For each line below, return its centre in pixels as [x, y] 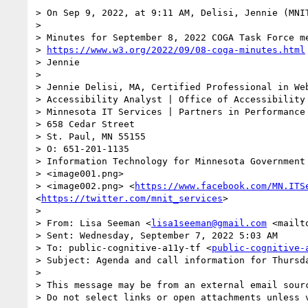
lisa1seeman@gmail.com [209, 223]
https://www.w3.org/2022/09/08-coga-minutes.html [176, 49]
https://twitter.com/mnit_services [132, 198]
